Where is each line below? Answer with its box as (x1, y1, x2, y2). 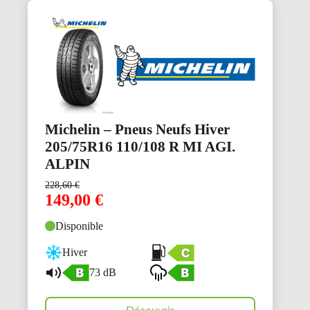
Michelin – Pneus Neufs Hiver (45, 120, 230, 138)
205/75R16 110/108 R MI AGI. (45, 138, 235, 155)
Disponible (55, 219, 103, 232)
